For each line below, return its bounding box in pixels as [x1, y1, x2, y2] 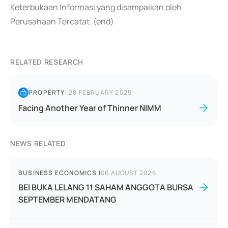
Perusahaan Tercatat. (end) [10, 16, 114, 27]
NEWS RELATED [10, 138, 66, 148]
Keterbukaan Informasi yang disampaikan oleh [10, 2, 182, 13]
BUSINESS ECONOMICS [18, 168, 97, 177]
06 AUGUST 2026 [101, 168, 156, 177]
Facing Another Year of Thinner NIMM [18, 102, 161, 113]
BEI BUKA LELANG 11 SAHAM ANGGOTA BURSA [18, 182, 193, 193]
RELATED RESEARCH [10, 57, 84, 67]
